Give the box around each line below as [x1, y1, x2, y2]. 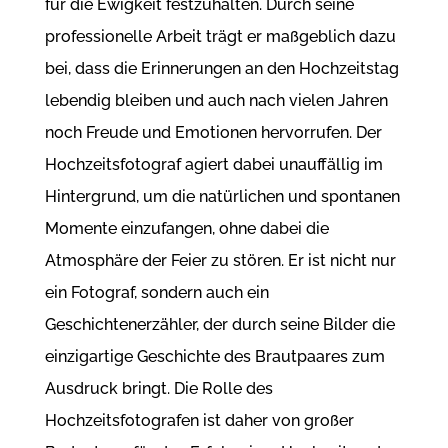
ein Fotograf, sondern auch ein [44, 283, 269, 303]
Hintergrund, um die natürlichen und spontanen [44, 187, 400, 207]
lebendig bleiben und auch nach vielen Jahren [44, 91, 388, 111]
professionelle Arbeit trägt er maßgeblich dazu [44, 27, 396, 47]
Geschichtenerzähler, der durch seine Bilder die [44, 315, 395, 335]
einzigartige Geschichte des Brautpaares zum [44, 347, 385, 367]
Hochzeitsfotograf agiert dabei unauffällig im [44, 155, 383, 175]
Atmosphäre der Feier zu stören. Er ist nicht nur [44, 251, 396, 271]
